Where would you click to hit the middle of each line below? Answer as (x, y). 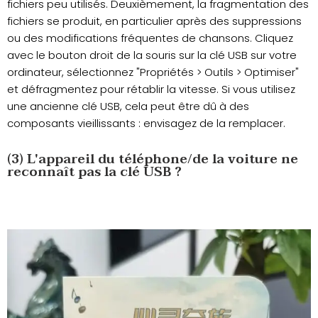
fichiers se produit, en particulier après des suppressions (154, 21)
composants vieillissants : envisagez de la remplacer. (146, 124)
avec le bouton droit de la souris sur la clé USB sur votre (152, 55)
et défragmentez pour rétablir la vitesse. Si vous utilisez (151, 89)
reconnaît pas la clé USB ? (94, 172)
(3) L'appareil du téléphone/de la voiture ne (153, 160)
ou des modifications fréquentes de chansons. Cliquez (150, 38)
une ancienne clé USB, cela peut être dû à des (128, 106)
